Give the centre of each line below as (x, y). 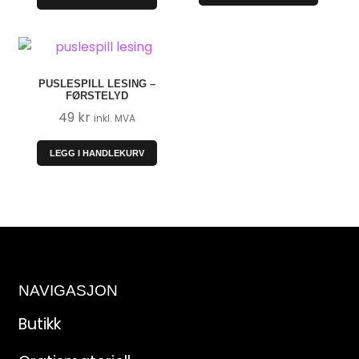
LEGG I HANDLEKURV (97, 153)
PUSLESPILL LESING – (97, 84)
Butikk (39, 324)
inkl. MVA (115, 119)
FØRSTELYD (97, 96)
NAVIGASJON (68, 291)
